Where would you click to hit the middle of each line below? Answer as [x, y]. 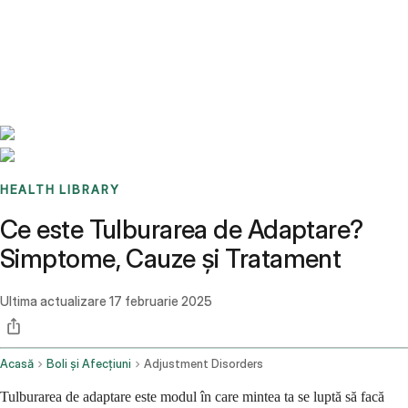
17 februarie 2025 [161, 301]
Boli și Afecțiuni [89, 364]
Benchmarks [58, 23]
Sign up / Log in [92, 45]
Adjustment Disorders [204, 364]
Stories [113, 23]
